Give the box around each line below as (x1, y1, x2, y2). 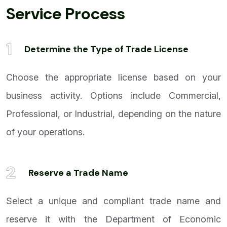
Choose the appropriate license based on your (6, 72, 221, 83)
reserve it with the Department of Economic (6, 214, 221, 225)
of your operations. (6, 127, 85, 138)
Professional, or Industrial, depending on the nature (6, 108, 221, 120)
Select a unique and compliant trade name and (6, 196, 221, 207)
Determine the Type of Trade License (24, 43, 188, 56)
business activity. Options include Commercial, (6, 90, 221, 101)
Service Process (6, 3, 125, 25)
